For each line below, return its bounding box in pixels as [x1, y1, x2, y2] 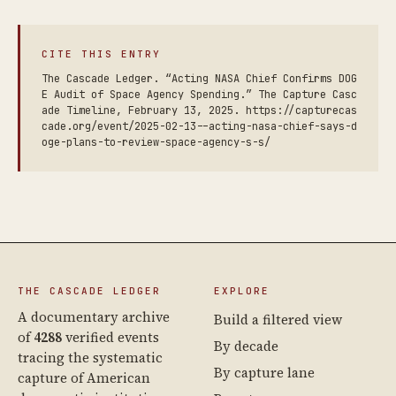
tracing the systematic [18, 347, 163, 367]
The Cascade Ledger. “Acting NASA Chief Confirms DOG [42, 71, 357, 86]
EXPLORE [214, 284, 270, 297]
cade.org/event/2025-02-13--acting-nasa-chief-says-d [42, 118, 357, 133]
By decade [214, 336, 278, 355]
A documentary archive [18, 307, 170, 326]
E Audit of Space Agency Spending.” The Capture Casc [42, 87, 357, 102]
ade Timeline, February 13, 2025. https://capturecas [42, 103, 357, 118]
